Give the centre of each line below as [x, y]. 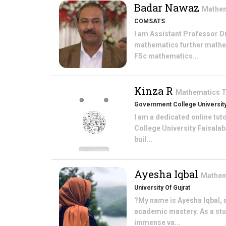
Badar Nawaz [168, 8]
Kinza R [155, 91]
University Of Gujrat [162, 188]
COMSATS [150, 21]
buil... [143, 139]
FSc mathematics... [166, 56]
